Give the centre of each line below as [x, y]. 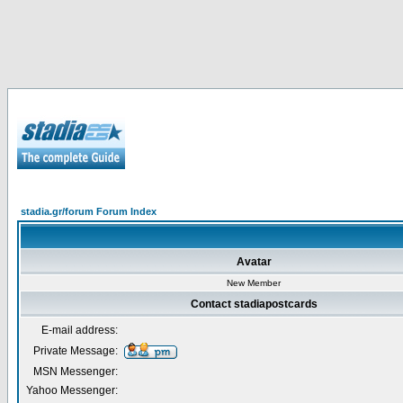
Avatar [254, 262]
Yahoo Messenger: [72, 390]
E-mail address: [80, 330]
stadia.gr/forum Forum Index [89, 211]
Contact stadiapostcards [254, 304]
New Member [254, 283]
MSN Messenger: [76, 372]
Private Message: [76, 351]
